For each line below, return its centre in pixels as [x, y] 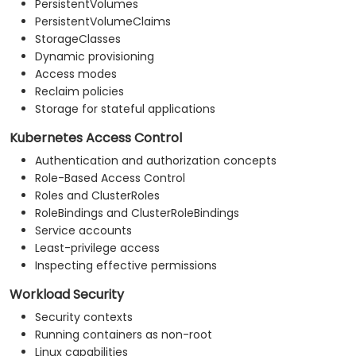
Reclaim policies [79, 92]
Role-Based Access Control [110, 178]
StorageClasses [78, 39]
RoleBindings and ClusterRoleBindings [137, 213]
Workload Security [67, 295]
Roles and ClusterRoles [97, 196]
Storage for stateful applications [125, 109]
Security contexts [84, 317]
